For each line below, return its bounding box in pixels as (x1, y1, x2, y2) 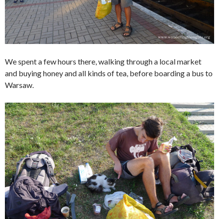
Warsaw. (5, 80, 34, 89)
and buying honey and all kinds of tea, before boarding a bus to (5, 68, 213, 78)
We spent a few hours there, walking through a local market (5, 56, 201, 66)
